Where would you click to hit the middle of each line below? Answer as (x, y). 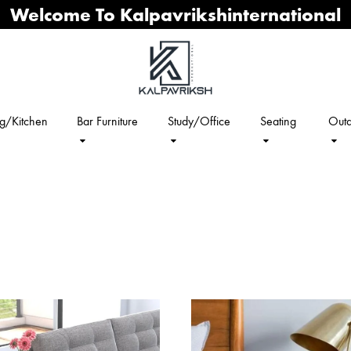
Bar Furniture (107, 121)
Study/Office (199, 121)
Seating (279, 121)
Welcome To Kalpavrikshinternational (175, 14)
